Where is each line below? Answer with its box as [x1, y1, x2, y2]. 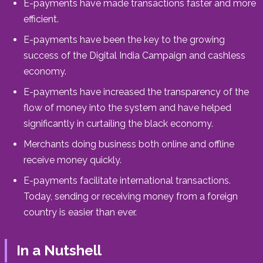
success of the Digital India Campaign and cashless [23, 49, 245, 61]
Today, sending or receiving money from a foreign [23, 190, 238, 202]
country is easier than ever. [23, 206, 137, 218]
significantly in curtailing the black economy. [23, 117, 213, 129]
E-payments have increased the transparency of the [23, 86, 249, 97]
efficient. [23, 13, 59, 25]
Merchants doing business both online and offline [23, 138, 234, 150]
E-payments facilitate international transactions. [23, 174, 231, 186]
